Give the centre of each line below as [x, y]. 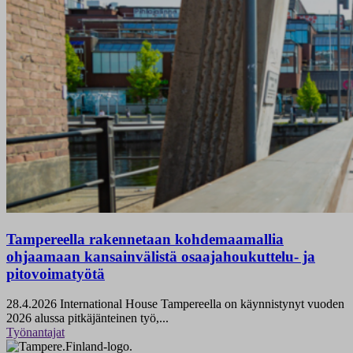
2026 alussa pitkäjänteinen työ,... [87, 318]
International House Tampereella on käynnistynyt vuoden [201, 304]
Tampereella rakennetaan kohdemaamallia [145, 239]
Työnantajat [35, 333]
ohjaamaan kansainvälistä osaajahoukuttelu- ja [161, 256]
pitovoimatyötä [56, 273]
